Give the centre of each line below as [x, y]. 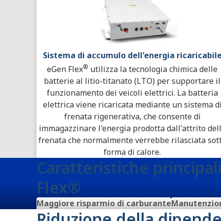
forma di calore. [132, 152]
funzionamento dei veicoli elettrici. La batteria [132, 92]
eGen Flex [65, 69]
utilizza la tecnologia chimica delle [153, 69]
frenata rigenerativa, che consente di [132, 116]
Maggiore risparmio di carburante [104, 203]
